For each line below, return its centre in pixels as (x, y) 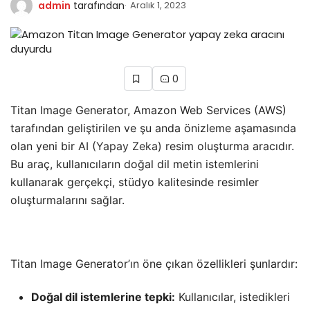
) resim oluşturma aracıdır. (226, 146)
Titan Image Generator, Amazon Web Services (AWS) (148, 110)
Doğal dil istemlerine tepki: (103, 297)
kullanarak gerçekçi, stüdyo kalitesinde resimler (135, 182)
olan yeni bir (44, 146)
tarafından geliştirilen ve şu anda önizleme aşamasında (153, 128)
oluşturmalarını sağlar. (67, 200)
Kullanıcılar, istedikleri (232, 297)
